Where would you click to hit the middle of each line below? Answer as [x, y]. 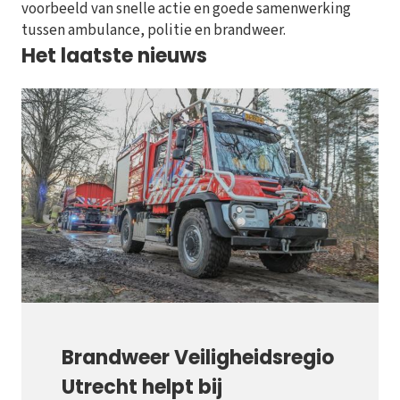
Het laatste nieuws [114, 56]
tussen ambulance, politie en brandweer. [154, 31]
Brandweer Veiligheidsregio [198, 358]
